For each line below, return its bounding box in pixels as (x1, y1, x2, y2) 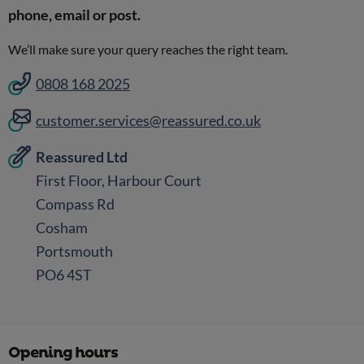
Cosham (36, 219, 89, 237)
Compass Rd (36, 195, 115, 214)
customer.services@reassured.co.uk (36, 111, 262, 130)
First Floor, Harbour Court (36, 171, 202, 190)
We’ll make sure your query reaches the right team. (8, 41, 288, 58)
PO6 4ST (36, 266, 93, 284)
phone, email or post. (8, 6, 141, 24)
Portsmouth (36, 242, 114, 261)
